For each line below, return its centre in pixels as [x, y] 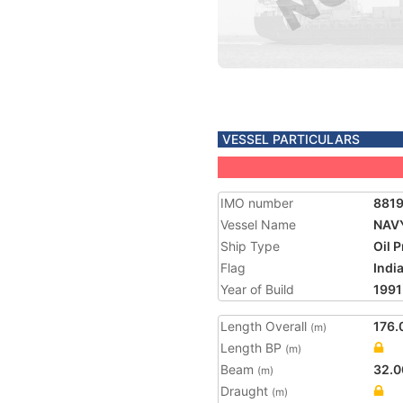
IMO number [257, 203]
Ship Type [250, 246]
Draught [246, 391]
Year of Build [257, 289]
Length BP [253, 348]
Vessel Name [258, 224]
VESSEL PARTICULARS [291, 139]
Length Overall [265, 326]
